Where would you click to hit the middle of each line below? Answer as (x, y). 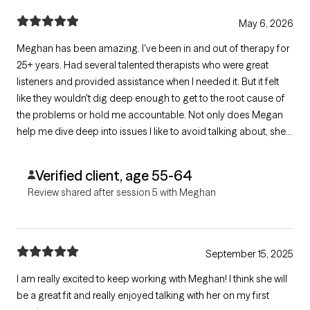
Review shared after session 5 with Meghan (122, 193)
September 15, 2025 (249, 254)
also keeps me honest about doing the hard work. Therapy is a (126, 148)
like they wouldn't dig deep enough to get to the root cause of (151, 99)
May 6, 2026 (266, 24)
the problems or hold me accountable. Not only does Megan (150, 115)
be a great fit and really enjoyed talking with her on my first (143, 296)
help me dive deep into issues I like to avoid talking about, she (151, 132)
